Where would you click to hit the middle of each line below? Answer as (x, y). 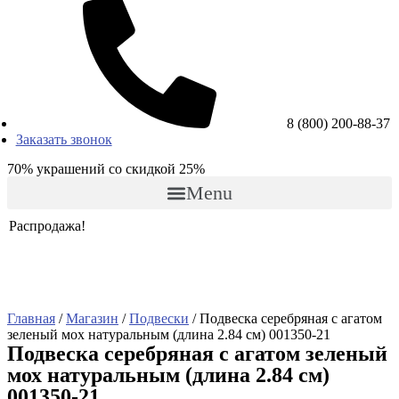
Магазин (92, 318)
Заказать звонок (64, 139)
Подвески (159, 318)
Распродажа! (47, 226)
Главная (31, 318)
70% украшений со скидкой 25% (106, 169)
